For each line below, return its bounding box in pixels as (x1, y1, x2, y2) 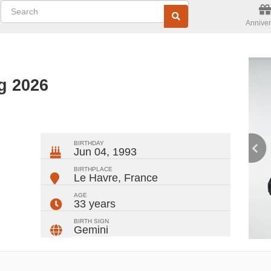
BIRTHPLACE (74, 166, 113, 172)
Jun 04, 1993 (74, 146, 137, 158)
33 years (74, 198, 116, 210)
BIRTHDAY (74, 140, 105, 146)
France (124, 172, 158, 184)
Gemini (74, 224, 109, 236)
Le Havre (74, 172, 119, 184)
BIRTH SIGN (74, 218, 109, 224)
